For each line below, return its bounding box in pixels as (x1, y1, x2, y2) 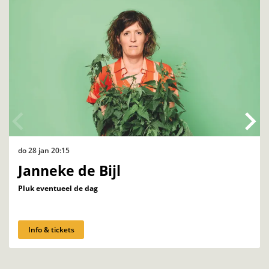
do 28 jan (18, 145, 51, 156)
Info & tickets (28, 224, 74, 235)
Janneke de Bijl (18, 161, 121, 180)
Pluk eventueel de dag (18, 183, 98, 193)
